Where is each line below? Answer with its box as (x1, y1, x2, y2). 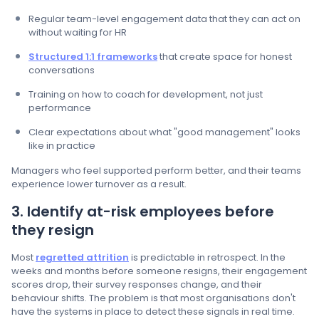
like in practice (28, 139, 95, 153)
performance (28, 101, 91, 115)
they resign (11, 220, 94, 241)
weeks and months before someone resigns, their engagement (11, 264, 307, 278)
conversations (28, 63, 95, 78)
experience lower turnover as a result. (11, 177, 187, 192)
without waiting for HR (28, 26, 127, 40)
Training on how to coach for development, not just (28, 88, 263, 102)
